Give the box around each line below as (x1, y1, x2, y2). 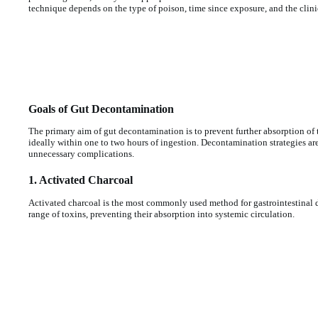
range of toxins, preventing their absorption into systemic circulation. (28, 208, 295, 219)
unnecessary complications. (28, 148, 134, 160)
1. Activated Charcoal (28, 173, 133, 186)
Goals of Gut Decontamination (28, 102, 174, 115)
